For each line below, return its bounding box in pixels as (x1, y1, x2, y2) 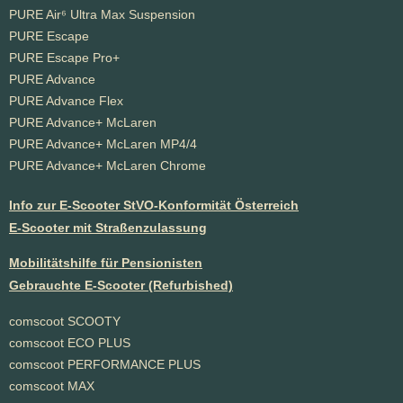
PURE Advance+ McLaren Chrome (9, 157, 206, 173)
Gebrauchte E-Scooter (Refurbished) (9, 278, 233, 293)
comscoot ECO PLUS (9, 335, 130, 350)
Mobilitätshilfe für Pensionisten (9, 255, 202, 271)
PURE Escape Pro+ (9, 49, 120, 65)
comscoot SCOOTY (9, 313, 121, 328)
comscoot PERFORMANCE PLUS (9, 356, 201, 372)
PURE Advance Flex (9, 93, 123, 108)
